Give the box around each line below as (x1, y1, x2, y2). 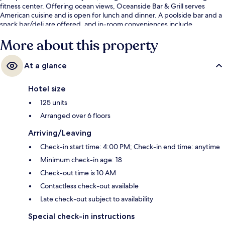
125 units (40, 97, 67, 107)
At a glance (24, 60, 67, 70)
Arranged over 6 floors (40, 110, 110, 120)
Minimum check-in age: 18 (40, 155, 122, 164)
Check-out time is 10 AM (40, 168, 116, 177)
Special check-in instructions (28, 211, 135, 221)
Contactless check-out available (40, 181, 139, 190)
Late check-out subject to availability (40, 194, 153, 203)
